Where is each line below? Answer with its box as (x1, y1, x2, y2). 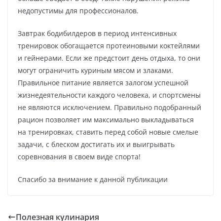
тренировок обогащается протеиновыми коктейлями (18, 41, 200, 51)
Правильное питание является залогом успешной (18, 78, 188, 88)
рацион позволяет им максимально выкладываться (18, 115, 194, 125)
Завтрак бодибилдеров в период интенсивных (18, 29, 177, 38)
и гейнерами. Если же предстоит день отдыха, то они (18, 53, 200, 63)
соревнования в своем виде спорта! (18, 152, 141, 162)
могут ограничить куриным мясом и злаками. (18, 66, 173, 75)
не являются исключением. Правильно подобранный (18, 103, 201, 112)
